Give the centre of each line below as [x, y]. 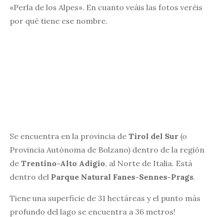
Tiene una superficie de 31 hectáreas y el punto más [105, 198]
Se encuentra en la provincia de [69, 136]
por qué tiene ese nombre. [59, 21]
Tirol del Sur [153, 136]
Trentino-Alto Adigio [63, 163]
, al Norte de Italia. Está [149, 163]
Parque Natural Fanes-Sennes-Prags [122, 177]
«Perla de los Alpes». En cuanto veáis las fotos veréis [106, 7]
